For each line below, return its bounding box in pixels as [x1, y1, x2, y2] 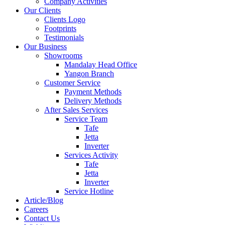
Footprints [44, 24, 76, 33]
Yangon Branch [64, 69, 114, 78]
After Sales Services [44, 105, 108, 115]
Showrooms [44, 51, 82, 60]
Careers [24, 205, 48, 214]
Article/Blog [24, 196, 63, 205]
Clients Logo [44, 15, 85, 24]
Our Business [24, 42, 67, 51]
